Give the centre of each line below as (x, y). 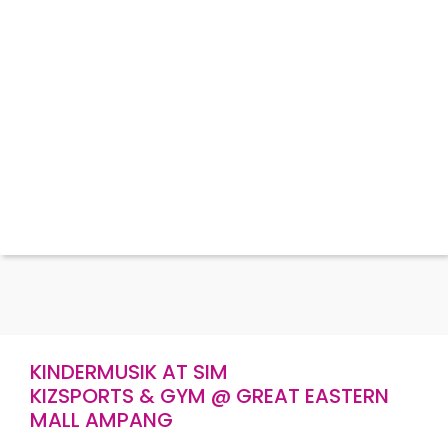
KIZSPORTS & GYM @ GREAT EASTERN (209, 396)
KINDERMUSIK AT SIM (129, 372)
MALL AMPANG (101, 420)
